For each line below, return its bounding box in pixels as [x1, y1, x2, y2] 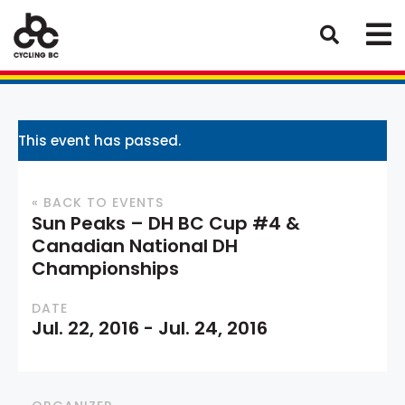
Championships [32, 256, 179, 281]
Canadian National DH [32, 233, 238, 259]
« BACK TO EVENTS [32, 193, 164, 212]
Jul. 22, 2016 [32, 316, 139, 341]
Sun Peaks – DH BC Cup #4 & [32, 211, 300, 236]
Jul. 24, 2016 [158, 316, 268, 341]
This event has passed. [18, 130, 181, 150]
